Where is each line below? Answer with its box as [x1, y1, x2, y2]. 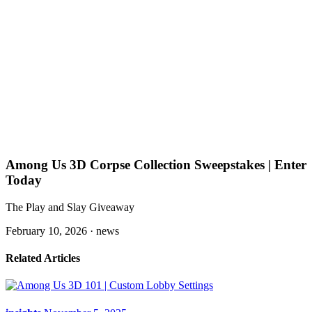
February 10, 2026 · [6, 224, 96, 237]
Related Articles [6, 252, 80, 265]
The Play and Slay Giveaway [6, 201, 134, 213]
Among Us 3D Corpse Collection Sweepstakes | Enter [6, 157, 306, 173]
